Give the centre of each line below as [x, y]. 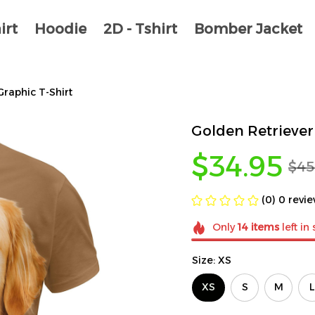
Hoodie [60, 29]
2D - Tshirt [140, 29]
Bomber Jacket [248, 29]
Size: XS [212, 260]
